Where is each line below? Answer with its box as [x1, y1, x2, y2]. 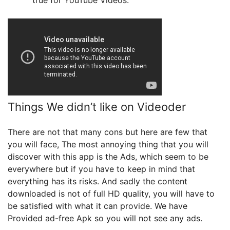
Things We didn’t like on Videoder [8, 100, 186, 113]
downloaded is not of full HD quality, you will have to [8, 188, 215, 199]
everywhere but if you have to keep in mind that [8, 164, 195, 174]
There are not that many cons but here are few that [8, 127, 207, 137]
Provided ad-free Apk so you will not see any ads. [8, 213, 202, 223]
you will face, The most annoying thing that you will [8, 139, 208, 149]
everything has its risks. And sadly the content [8, 176, 187, 186]
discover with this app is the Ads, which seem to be [8, 151, 208, 162]
